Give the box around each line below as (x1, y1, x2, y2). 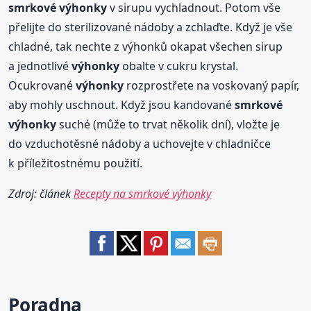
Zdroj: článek (8, 186, 74, 202)
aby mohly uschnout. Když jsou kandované (8, 97, 235, 113)
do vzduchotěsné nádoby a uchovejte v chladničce (8, 136, 271, 152)
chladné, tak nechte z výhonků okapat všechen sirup (8, 39, 283, 55)
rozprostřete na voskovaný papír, (124, 78, 300, 94)
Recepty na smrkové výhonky (74, 186, 212, 202)
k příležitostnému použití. (8, 155, 143, 171)
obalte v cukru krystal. (119, 58, 239, 74)
